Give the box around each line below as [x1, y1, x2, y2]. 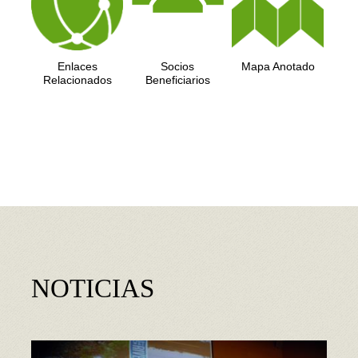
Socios [161, 60, 195, 74]
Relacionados [42, 74, 112, 87]
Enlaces [57, 60, 97, 74]
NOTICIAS [31, 274, 154, 304]
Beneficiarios [145, 74, 210, 87]
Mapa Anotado [241, 60, 315, 74]
